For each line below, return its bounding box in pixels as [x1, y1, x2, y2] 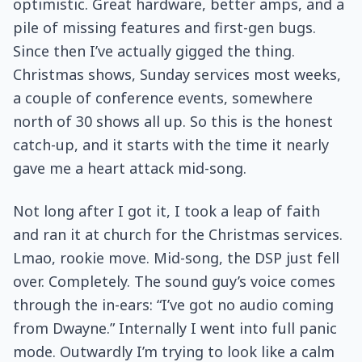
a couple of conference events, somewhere [13, 88, 313, 107]
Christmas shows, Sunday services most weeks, [13, 65, 341, 84]
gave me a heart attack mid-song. [13, 158, 246, 178]
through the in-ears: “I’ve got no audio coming [13, 295, 334, 314]
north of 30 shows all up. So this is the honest [13, 112, 333, 131]
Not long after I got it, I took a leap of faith [13, 201, 320, 221]
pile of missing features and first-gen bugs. [13, 18, 316, 37]
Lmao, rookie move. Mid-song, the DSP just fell [13, 248, 339, 267]
